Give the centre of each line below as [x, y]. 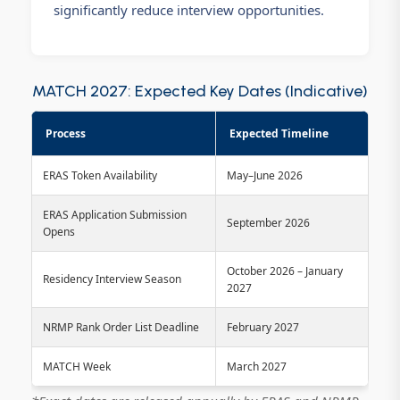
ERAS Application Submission [115, 215]
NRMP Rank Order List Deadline [121, 328]
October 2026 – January [285, 271]
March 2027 [257, 367]
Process [66, 134]
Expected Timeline [279, 134]
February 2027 [263, 328]
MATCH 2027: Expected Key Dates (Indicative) [200, 92]
